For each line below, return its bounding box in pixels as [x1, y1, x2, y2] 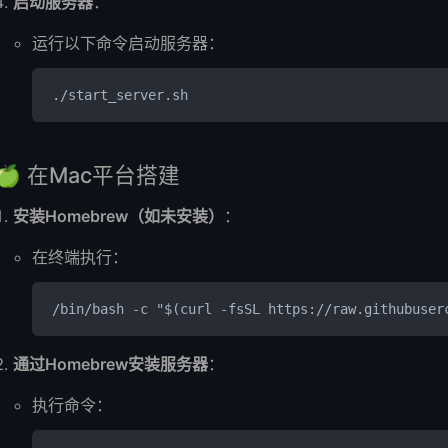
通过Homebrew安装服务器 [13, 353, 209, 374]
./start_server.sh [52, 86, 189, 103]
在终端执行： [32, 246, 129, 267]
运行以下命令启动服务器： [32, 32, 225, 53]
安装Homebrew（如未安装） [13, 205, 225, 226]
